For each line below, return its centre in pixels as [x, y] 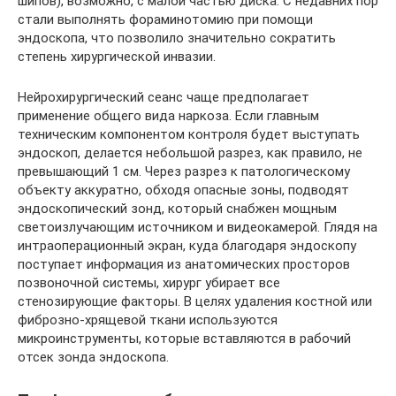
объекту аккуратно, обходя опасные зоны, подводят [183, 190]
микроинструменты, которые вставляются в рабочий [184, 339]
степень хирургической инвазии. [117, 57]
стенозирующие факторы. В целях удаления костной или [195, 301]
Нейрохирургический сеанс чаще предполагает [164, 97]
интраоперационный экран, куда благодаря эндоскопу [187, 246]
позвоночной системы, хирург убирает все [149, 283]
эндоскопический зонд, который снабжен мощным [177, 209]
